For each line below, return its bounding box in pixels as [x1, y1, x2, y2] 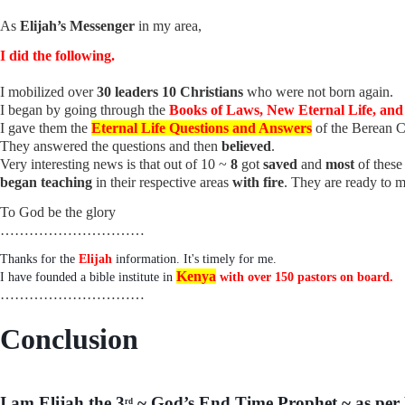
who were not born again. [243, 83, 397, 99]
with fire [232, 174, 284, 190]
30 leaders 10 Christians [97, 83, 243, 99]
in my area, [138, 17, 205, 33]
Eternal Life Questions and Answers [91, 119, 312, 136]
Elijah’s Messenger [20, 17, 138, 33]
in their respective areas [96, 174, 232, 190]
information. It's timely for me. [116, 251, 280, 266]
